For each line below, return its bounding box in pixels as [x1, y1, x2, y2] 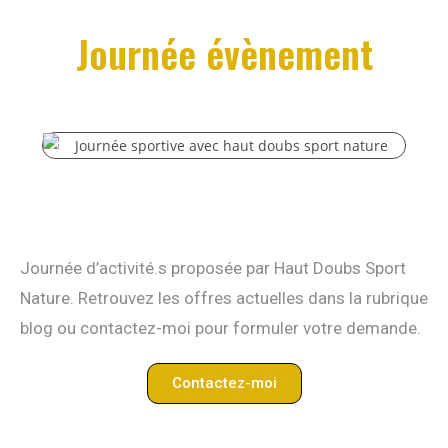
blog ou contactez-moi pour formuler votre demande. [20, 318, 421, 339]
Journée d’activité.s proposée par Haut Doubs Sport [20, 258, 406, 279]
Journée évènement [75, 24, 373, 81]
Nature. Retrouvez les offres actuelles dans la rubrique [20, 288, 428, 309]
